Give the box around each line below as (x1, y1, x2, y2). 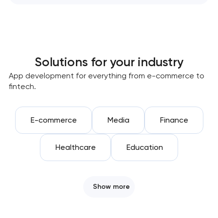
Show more (93, 182, 130, 191)
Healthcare (55, 143, 96, 152)
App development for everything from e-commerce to (8, 71, 204, 81)
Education (126, 143, 163, 152)
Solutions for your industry (35, 54, 183, 70)
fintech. (8, 82, 36, 91)
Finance (159, 115, 188, 125)
